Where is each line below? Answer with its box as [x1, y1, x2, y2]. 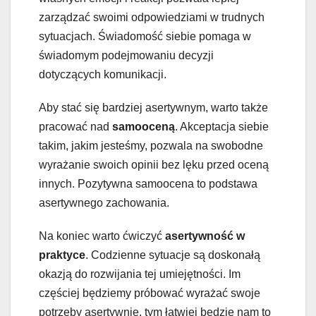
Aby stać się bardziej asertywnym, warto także [39, 102, 268, 114]
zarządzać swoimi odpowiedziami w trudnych [39, 11, 265, 24]
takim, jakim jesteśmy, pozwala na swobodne [39, 140, 263, 152]
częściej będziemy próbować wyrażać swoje [39, 287, 260, 300]
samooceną [112, 121, 175, 133]
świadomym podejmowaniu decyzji [39, 49, 214, 62]
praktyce [39, 249, 85, 262]
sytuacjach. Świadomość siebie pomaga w [39, 30, 251, 43]
